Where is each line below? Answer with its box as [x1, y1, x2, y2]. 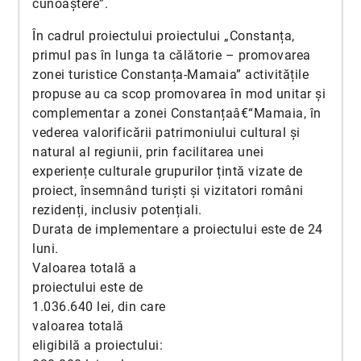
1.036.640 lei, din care [32, 299, 166, 314]
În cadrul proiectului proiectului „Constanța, [32, 28, 295, 44]
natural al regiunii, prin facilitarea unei [32, 144, 263, 160]
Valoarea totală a [32, 260, 137, 276]
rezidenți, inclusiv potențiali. [32, 202, 202, 218]
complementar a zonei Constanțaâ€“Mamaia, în [32, 106, 322, 121]
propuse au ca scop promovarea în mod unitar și [32, 86, 326, 102]
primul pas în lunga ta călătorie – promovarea [32, 48, 311, 63]
